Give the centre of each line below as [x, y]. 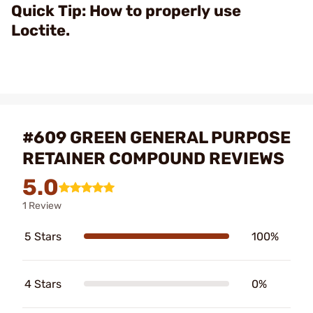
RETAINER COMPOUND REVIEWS [153, 158]
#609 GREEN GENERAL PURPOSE [156, 137]
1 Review [42, 205]
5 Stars [43, 236]
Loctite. [41, 30]
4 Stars [43, 284]
